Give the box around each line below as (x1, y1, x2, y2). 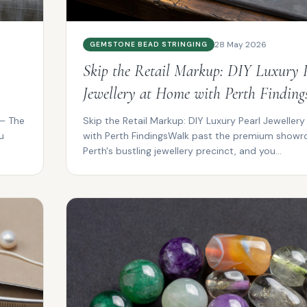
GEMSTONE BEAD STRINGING (90, 39, 208, 49)
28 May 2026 (214, 38, 267, 50)
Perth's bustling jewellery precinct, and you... (83, 144, 282, 157)
